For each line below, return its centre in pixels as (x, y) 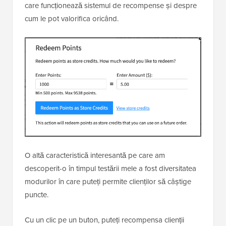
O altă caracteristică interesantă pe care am (95, 155)
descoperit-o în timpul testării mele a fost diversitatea (110, 168)
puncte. (37, 195)
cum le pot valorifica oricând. (72, 18)
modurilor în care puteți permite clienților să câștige (108, 182)
